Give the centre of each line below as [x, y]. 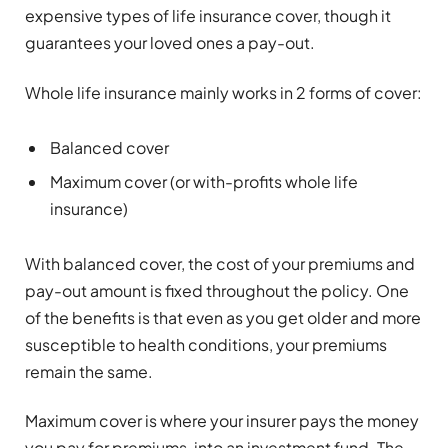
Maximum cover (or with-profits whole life [204, 181]
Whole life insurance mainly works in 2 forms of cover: [223, 92]
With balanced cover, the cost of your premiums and [220, 263]
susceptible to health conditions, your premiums [206, 344]
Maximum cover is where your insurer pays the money [222, 421]
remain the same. [89, 371]
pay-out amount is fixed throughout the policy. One [217, 290]
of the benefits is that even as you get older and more [223, 317]
